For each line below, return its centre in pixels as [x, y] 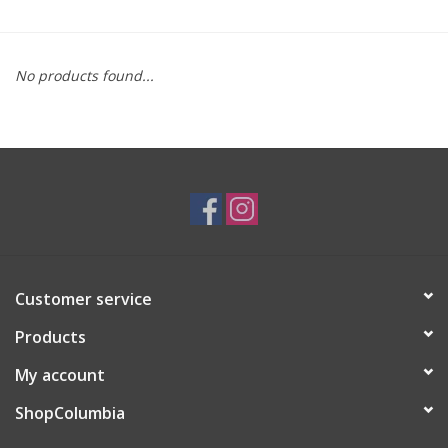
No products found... [84, 75]
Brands [38, 41]
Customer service [83, 298]
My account [60, 374]
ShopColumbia [70, 412]
